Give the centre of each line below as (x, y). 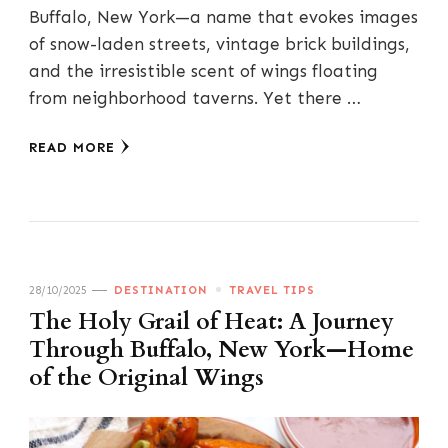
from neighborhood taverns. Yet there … (195, 97)
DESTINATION (161, 289)
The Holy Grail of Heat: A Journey (211, 321)
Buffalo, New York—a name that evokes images (223, 16)
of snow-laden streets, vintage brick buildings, (219, 43)
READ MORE (72, 147)
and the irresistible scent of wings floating (203, 70)
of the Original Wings (146, 377)
